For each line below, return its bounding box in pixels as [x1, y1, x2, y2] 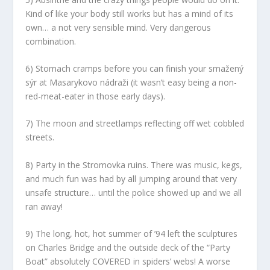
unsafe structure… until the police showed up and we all [25, 186, 242, 198]
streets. [25, 131, 55, 143]
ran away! [25, 200, 63, 212]
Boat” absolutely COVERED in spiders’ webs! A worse [25, 256, 231, 268]
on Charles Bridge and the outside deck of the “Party [25, 242, 231, 254]
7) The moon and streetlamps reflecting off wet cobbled [25, 118, 245, 130]
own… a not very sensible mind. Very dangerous [25, 21, 212, 33]
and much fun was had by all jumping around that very [25, 172, 237, 184]
